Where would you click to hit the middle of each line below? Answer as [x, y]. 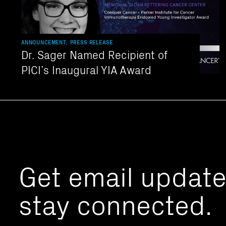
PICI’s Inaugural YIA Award [86, 69]
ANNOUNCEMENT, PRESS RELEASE [67, 42]
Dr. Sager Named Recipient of [94, 54]
